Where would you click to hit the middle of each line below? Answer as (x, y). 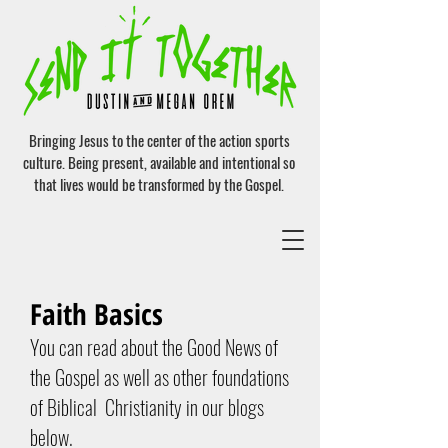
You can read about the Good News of (154, 347)
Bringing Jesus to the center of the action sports (159, 140)
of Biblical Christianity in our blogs (147, 407)
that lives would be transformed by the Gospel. (159, 184)
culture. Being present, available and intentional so (159, 162)
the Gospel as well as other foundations (159, 377)
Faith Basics (96, 313)
